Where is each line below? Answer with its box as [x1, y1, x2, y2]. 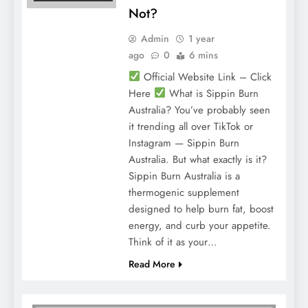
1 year [188, 31, 214, 45]
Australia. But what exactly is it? [128, 151, 267, 167]
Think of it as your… [128, 234, 217, 250]
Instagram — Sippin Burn [128, 135, 239, 151]
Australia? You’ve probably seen [128, 102, 270, 118]
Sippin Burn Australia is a [128, 168, 240, 184]
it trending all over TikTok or [128, 118, 253, 134]
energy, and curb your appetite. [128, 217, 271, 233]
